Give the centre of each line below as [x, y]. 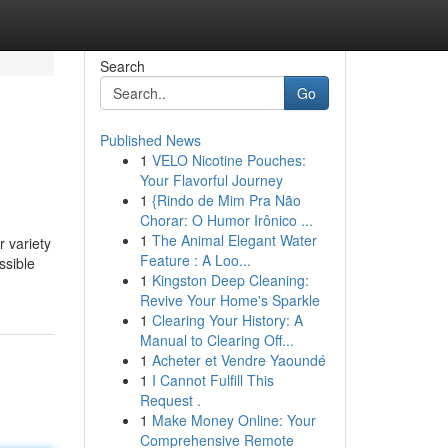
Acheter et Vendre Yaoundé [238, 360]
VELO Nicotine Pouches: [228, 160]
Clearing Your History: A [227, 320]
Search [122, 66]
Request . [170, 400]
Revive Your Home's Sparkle [229, 300]
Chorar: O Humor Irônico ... [226, 220]
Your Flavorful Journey [211, 180]
